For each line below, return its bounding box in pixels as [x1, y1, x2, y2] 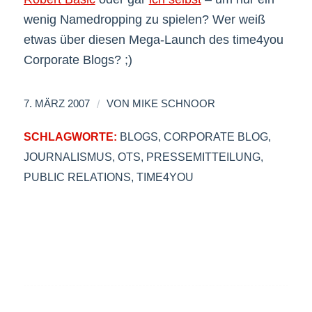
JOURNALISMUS [23, 150, 112, 163]
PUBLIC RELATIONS [23, 170, 131, 183]
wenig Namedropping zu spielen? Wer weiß [23, 13, 265, 27]
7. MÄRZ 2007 [23, 97, 90, 109]
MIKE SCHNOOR [132, 97, 215, 109]
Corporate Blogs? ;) [23, 53, 132, 68]
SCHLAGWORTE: [23, 130, 117, 143]
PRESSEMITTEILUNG [146, 150, 260, 163]
